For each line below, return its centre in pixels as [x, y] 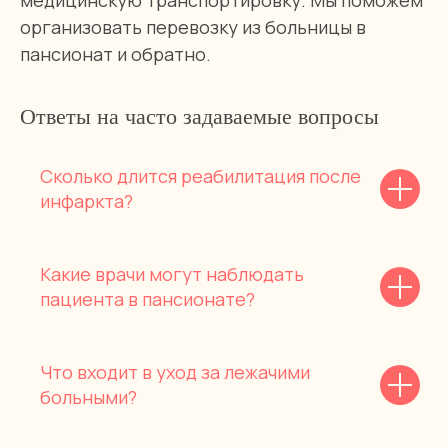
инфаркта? [86, 201]
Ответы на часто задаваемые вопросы [199, 116]
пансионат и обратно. [115, 54]
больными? [88, 397]
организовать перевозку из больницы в [193, 27]
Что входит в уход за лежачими [175, 372]
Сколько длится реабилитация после [200, 176]
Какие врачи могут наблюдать [172, 274]
